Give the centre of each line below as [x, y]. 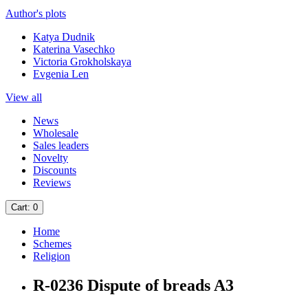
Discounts [55, 170]
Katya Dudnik [64, 37]
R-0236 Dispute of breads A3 [133, 286]
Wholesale [56, 133]
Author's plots [36, 14]
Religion [52, 256]
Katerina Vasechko [74, 49]
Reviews [52, 183]
